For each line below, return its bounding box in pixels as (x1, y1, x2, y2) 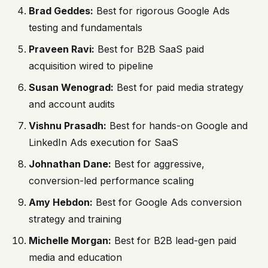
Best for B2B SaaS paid (95, 43, 204, 56)
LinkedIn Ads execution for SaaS (29, 136, 178, 149)
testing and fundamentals (29, 22, 142, 34)
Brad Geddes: (29, 5, 93, 17)
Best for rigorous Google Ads (93, 5, 230, 17)
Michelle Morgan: (29, 234, 111, 247)
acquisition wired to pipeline (29, 60, 153, 72)
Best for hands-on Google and (106, 120, 248, 132)
